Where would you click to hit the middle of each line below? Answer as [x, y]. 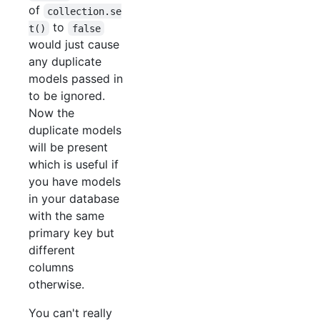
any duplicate [65, 62]
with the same [66, 216]
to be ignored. [67, 96]
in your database [74, 199]
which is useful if [74, 165]
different [52, 250]
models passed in [76, 79]
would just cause [74, 45]
